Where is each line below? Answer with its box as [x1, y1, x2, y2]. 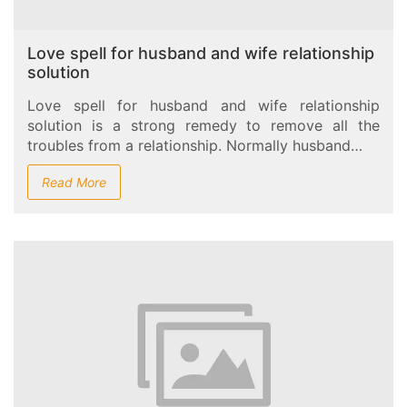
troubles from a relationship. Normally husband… [27, 136, 362, 155]
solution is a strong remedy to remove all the [27, 116, 380, 135]
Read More [42, 174, 106, 191]
